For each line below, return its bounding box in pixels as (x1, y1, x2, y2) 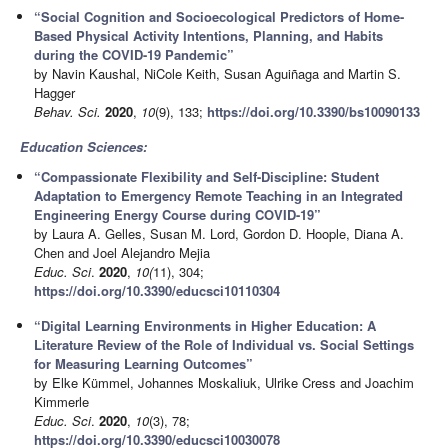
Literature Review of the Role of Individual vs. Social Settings (34, 335, 415, 355)
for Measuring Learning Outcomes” (34, 354, 254, 374)
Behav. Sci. (34, 101, 102, 121)
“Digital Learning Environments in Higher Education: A (34, 316, 377, 336)
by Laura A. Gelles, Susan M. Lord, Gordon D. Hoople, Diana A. (34, 224, 405, 244)
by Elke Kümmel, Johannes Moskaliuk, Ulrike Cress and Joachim (34, 373, 415, 393)
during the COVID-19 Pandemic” (34, 44, 235, 64)
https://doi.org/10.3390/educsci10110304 (34, 281, 281, 301)
